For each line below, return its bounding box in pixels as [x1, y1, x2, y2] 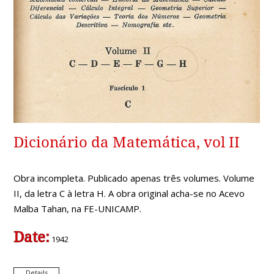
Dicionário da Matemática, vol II [13, 133, 240, 151]
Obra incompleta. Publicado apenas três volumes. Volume [13, 171, 255, 184]
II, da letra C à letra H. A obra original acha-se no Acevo [13, 187, 245, 199]
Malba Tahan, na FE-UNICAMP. [13, 202, 142, 215]
